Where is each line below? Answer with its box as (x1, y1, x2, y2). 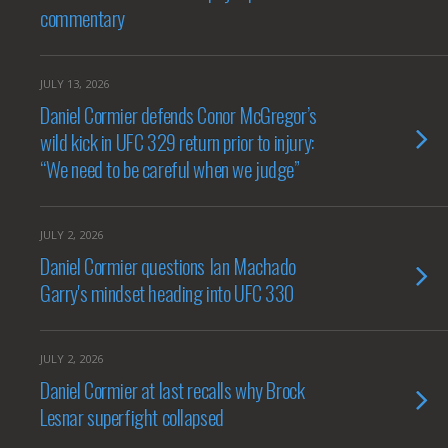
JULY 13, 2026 (40, 76, 109, 91)
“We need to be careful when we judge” (40, 153, 300, 184)
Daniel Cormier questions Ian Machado (40, 250, 297, 281)
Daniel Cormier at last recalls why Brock (40, 374, 305, 405)
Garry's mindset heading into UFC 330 (40, 277, 295, 308)
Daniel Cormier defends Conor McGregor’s (40, 99, 317, 130)
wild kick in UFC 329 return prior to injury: (40, 126, 314, 157)
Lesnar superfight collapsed (40, 401, 224, 432)
